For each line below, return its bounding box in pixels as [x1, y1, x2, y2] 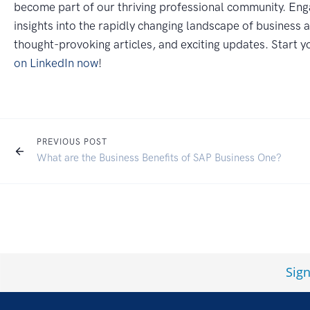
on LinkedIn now [14, 55, 98, 70]
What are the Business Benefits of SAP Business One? [37, 151, 282, 164]
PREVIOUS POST [37, 136, 107, 147]
